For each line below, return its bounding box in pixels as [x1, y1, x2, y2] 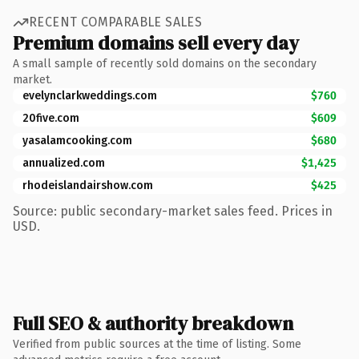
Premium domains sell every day [13, 29, 299, 56]
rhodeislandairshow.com [22, 178, 153, 192]
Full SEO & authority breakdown [13, 309, 293, 337]
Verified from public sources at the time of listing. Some [13, 337, 301, 351]
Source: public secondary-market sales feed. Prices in [13, 203, 333, 219]
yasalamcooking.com [22, 133, 132, 147]
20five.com [22, 111, 79, 125]
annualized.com [22, 155, 105, 170]
